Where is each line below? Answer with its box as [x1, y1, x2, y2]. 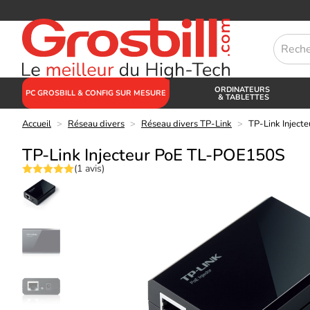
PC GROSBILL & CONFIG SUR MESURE [26, 88, 166, 98]
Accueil [22, 118, 51, 130]
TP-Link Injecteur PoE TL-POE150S [22, 144, 285, 166]
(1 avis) [74, 161, 104, 175]
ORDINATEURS [215, 84, 273, 95]
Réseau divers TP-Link [141, 118, 232, 130]
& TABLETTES [217, 91, 269, 102]
